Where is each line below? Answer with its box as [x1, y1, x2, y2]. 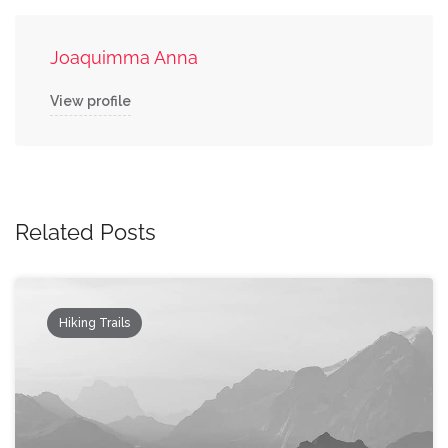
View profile [50, 93, 131, 109]
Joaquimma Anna [50, 47, 198, 68]
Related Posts [15, 219, 156, 245]
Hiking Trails [59, 316, 130, 330]
